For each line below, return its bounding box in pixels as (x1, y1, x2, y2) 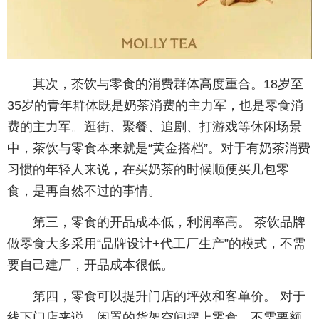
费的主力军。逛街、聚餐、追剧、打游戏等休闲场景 (7, 119, 302, 134)
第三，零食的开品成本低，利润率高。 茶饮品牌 (33, 214, 305, 229)
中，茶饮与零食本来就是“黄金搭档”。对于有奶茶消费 (7, 140, 310, 155)
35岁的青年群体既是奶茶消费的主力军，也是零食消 (7, 98, 303, 113)
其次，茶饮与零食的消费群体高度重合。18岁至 (33, 76, 303, 91)
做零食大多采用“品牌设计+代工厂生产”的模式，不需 (7, 236, 305, 251)
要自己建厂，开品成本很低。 (7, 257, 174, 272)
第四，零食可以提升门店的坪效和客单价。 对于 (33, 288, 305, 303)
